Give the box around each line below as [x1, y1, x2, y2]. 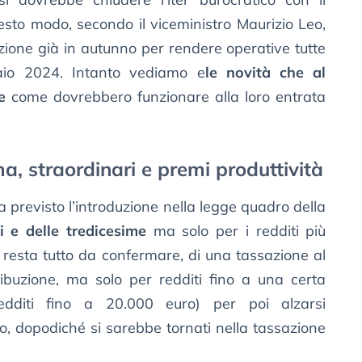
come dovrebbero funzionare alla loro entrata [6, 87, 326, 107]
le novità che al [204, 63, 326, 82]
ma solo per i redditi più [145, 221, 326, 241]
